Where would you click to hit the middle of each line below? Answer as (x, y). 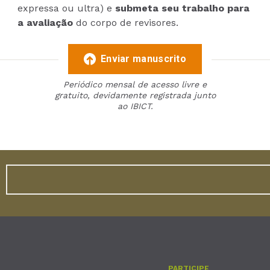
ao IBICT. (135, 106)
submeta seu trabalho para (183, 8)
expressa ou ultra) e (67, 8)
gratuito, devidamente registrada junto (135, 95)
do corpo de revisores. (126, 22)
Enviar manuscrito (143, 58)
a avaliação (46, 22)
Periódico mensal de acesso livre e (135, 84)
